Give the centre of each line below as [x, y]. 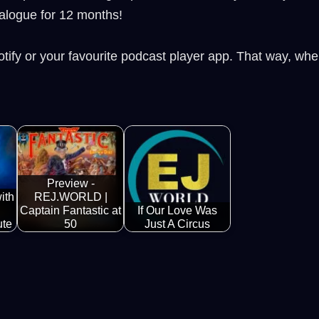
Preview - [70, 183]
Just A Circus [177, 223]
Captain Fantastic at [70, 210]
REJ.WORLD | [70, 196]
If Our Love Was [177, 210]
